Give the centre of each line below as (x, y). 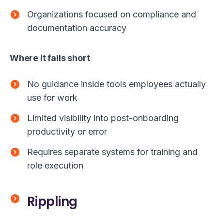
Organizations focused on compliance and (112, 14)
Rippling (52, 201)
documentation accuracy (77, 28)
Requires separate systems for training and (112, 152)
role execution (55, 165)
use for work (52, 97)
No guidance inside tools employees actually (116, 84)
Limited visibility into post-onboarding (103, 118)
